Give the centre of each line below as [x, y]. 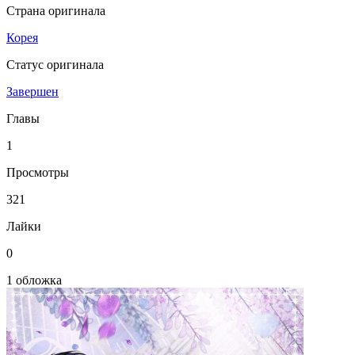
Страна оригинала [56, 11]
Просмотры [38, 172]
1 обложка [34, 280]
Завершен [32, 92]
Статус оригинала [55, 65]
